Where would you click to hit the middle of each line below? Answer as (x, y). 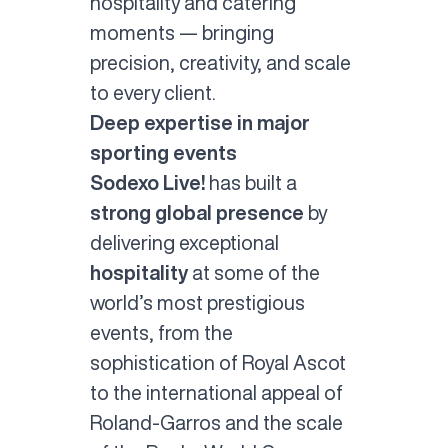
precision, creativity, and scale (220, 62)
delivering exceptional (184, 242)
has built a (252, 182)
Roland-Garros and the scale (216, 422)
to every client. (152, 92)
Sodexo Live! (149, 182)
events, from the (161, 332)
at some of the (255, 272)
